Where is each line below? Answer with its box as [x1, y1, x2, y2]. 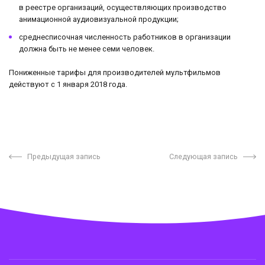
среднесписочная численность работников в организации [19, 32, 231, 41]
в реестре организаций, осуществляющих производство [19, 2, 227, 12]
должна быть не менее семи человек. [19, 44, 154, 53]
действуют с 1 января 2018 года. [9, 79, 127, 89]
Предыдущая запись [27, 151, 101, 161]
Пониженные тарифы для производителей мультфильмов [9, 67, 221, 77]
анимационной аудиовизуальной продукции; [19, 14, 179, 24]
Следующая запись [169, 151, 238, 161]
